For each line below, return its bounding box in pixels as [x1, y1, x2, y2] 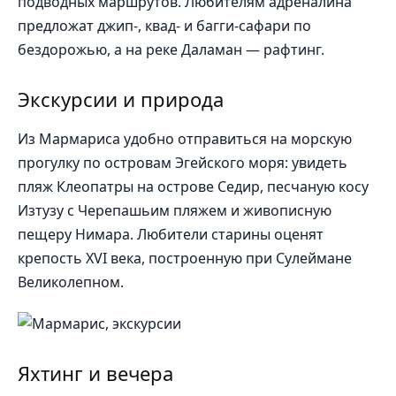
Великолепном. [18, 272, 124, 293]
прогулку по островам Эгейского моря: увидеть [18, 153, 347, 173]
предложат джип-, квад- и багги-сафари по [18, 16, 311, 36]
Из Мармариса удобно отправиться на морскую [18, 129, 352, 149]
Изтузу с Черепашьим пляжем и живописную [18, 201, 331, 221]
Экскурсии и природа [18, 86, 224, 113]
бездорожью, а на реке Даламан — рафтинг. [18, 40, 324, 60]
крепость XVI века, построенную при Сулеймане [18, 248, 352, 269]
